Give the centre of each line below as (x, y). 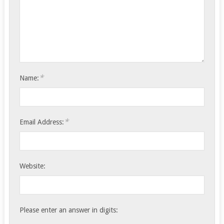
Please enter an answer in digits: (69, 210)
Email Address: (42, 122)
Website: (33, 166)
